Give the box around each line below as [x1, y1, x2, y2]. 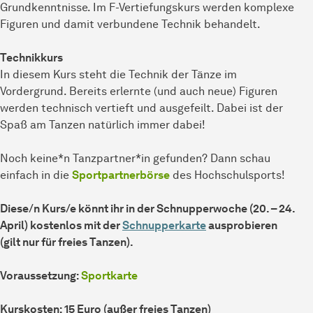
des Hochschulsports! [170, 168, 285, 182]
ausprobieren [206, 219, 277, 233]
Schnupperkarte [122, 219, 206, 233]
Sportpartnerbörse [72, 168, 170, 182]
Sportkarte [81, 269, 138, 283]
